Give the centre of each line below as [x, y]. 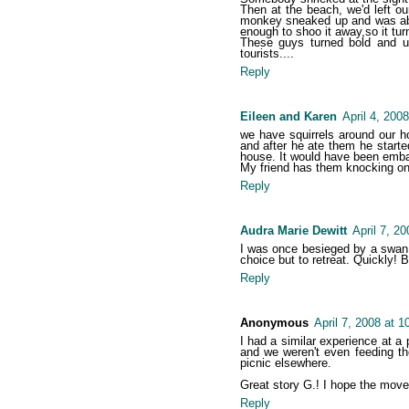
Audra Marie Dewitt [293, 231]
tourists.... [267, 54]
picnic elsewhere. [285, 363]
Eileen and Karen [288, 117]
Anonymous [274, 323]
